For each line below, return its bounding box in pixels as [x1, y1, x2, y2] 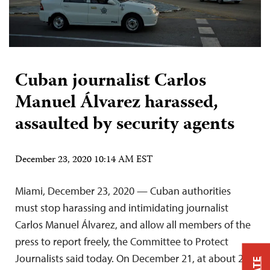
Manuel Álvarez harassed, [15, 89, 218, 119]
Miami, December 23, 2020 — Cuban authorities [15, 184, 231, 198]
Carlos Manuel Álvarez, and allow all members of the [15, 218, 251, 232]
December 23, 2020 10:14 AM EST [15, 152, 153, 169]
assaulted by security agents [15, 110, 234, 140]
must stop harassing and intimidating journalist [15, 201, 228, 215]
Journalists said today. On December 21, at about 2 [15, 251, 243, 266]
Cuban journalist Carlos [15, 67, 206, 97]
